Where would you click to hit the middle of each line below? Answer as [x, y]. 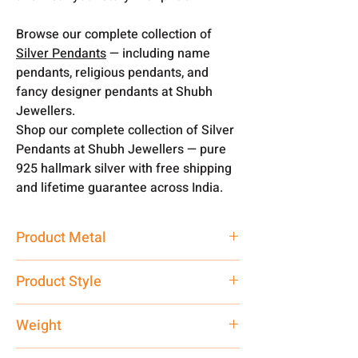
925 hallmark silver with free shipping [124, 168]
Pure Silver [48, 269]
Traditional [48, 313]
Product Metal [61, 237]
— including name [158, 53]
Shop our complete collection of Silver [125, 130]
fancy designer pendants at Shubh [114, 91]
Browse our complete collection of [114, 34]
